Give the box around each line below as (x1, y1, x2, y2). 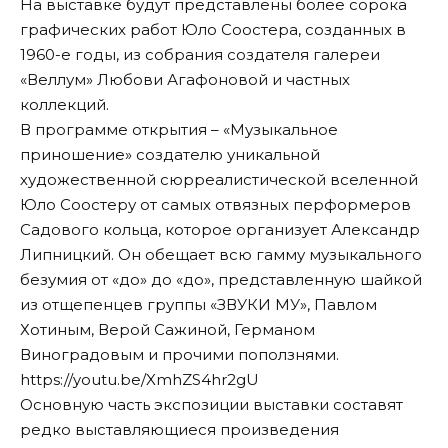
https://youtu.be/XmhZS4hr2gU (20, 369, 259, 389)
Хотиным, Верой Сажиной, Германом (20, 319, 315, 339)
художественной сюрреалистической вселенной (20, 169, 418, 189)
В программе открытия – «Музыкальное (20, 119, 338, 139)
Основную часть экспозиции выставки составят (20, 394, 403, 414)
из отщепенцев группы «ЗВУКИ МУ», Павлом (20, 294, 377, 314)
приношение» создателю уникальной (20, 144, 320, 164)
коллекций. (20, 94, 109, 114)
